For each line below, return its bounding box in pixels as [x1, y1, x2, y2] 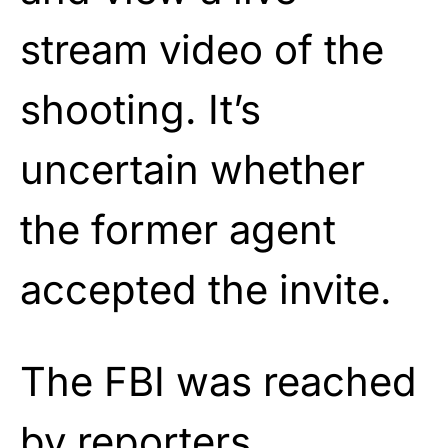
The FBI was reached [20, 356, 417, 406]
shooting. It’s [20, 84, 261, 134]
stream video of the [20, 24, 384, 74]
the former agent [20, 204, 336, 254]
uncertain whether [20, 144, 365, 194]
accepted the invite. [20, 264, 392, 314]
